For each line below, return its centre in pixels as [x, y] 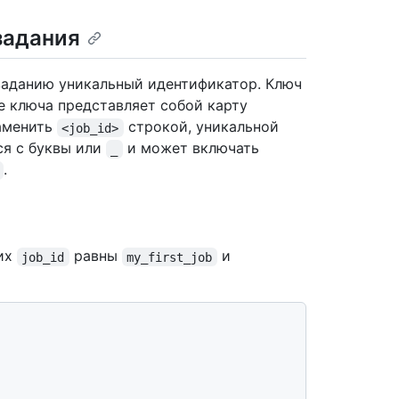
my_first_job [170, 257]
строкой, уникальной [203, 127]
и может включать [193, 148]
